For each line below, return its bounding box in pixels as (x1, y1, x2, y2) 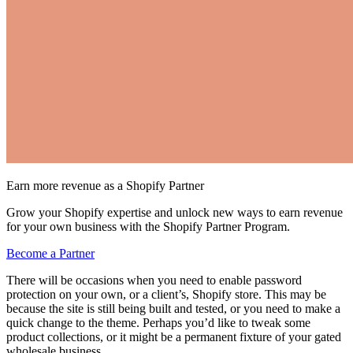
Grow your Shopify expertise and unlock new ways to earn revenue (6, 205, 343, 219)
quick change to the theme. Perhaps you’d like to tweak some (6, 315, 310, 329)
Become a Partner (6, 246, 95, 260)
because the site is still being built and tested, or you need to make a (6, 301, 340, 315)
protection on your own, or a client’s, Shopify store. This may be (6, 287, 326, 301)
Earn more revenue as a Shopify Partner (6, 178, 204, 192)
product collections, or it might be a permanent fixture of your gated (6, 329, 341, 344)
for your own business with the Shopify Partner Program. (6, 219, 290, 233)
